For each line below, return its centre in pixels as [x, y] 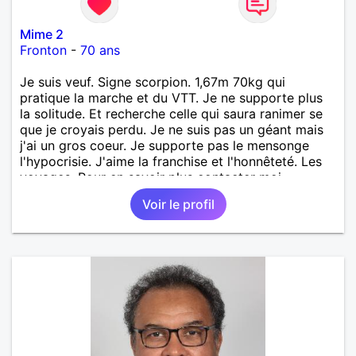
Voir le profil [178, 204]
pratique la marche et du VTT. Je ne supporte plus [171, 97]
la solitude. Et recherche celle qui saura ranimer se [171, 113]
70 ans [100, 50]
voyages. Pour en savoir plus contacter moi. [152, 177]
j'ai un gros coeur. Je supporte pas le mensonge [164, 145]
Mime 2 [42, 34]
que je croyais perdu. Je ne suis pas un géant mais [172, 129]
